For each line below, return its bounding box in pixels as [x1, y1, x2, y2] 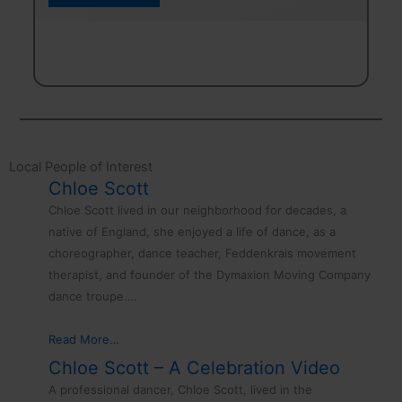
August [69, 19, 115, 36]
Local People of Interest [9, 158, 153, 175]
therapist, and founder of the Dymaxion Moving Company [48, 267, 371, 282]
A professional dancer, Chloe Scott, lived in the [48, 381, 313, 397]
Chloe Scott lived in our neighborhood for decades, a [48, 202, 347, 217]
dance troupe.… [48, 288, 138, 303]
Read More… [48, 331, 120, 346]
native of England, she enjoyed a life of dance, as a [48, 223, 336, 239]
